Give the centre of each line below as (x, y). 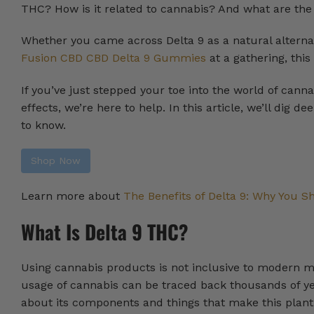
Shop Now (56, 160)
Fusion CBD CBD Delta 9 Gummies (114, 58)
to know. (43, 125)
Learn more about (72, 196)
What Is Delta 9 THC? (105, 231)
